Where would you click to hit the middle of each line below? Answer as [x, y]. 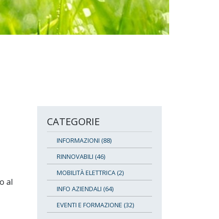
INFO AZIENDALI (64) [85, 188]
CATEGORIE [73, 121]
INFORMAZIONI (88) [84, 140]
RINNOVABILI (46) [81, 156]
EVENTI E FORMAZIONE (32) [95, 205]
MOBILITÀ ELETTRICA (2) [90, 172]
